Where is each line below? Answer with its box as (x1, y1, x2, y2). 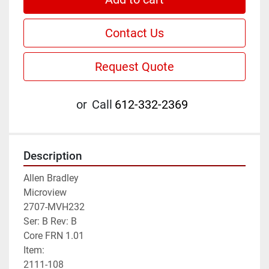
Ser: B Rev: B (23, 216, 77, 228)
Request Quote (95, 59, 174, 74)
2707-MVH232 (23, 201, 85, 213)
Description (23, 150, 82, 163)
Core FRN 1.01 (23, 230, 84, 242)
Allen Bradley (23, 172, 79, 184)
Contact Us (105, 26, 164, 41)
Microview (23, 187, 67, 199)
